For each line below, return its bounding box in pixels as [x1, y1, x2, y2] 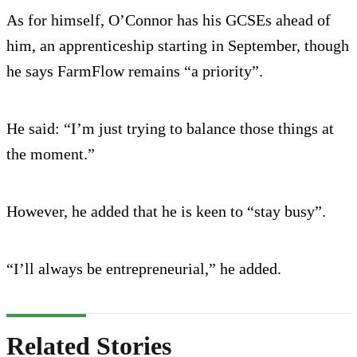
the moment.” [6, 145, 95, 163]
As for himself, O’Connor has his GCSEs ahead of [6, 11, 331, 29]
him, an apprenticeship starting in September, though [6, 37, 349, 55]
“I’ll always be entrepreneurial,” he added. [6, 260, 281, 278]
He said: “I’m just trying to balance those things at [6, 120, 334, 138]
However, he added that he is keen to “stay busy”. [6, 202, 326, 221]
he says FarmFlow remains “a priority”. [6, 62, 263, 80]
